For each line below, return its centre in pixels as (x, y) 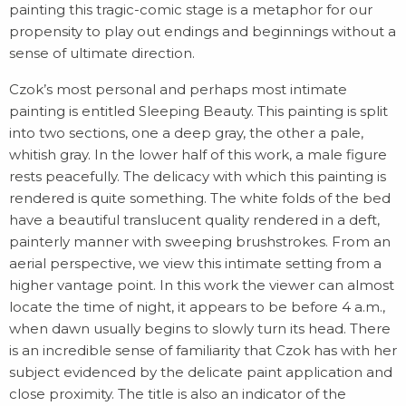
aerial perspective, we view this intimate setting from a (195, 263)
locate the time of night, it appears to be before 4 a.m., (197, 307)
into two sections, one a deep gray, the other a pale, (186, 133)
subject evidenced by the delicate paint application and (201, 372)
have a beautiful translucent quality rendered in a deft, (194, 220)
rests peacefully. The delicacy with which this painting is (198, 176)
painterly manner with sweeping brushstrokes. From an (200, 242)
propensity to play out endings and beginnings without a (203, 31)
